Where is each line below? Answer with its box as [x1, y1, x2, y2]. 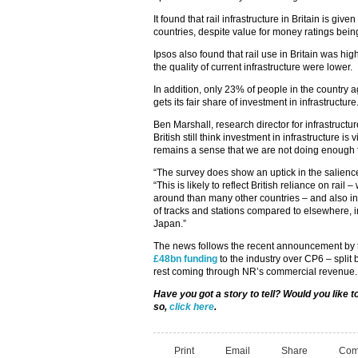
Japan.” [153, 218, 186, 229]
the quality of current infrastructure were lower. [153, 62, 352, 73]
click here [169, 301, 214, 312]
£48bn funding [153, 253, 217, 265]
